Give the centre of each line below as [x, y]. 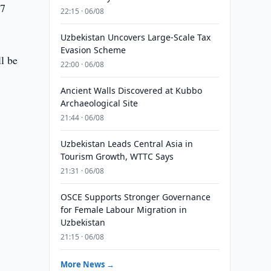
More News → [87, 264]
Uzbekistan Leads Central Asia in [126, 144]
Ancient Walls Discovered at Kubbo [131, 90]
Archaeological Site [99, 103]
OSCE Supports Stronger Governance [135, 197]
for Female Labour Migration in [123, 210]
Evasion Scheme [93, 50]
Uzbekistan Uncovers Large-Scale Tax [135, 37]
